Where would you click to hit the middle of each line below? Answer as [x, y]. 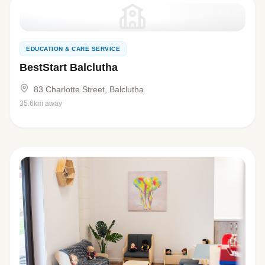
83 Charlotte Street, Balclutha [89, 89]
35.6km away [41, 103]
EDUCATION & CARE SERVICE [73, 49]
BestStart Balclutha [69, 67]
